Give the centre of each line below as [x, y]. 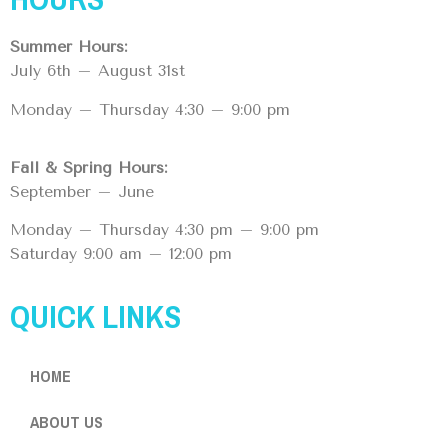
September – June [82, 191]
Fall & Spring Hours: [88, 167]
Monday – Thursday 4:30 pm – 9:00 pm [164, 230]
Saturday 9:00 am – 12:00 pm [121, 254]
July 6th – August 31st [97, 71]
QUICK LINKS [95, 316]
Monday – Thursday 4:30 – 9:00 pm [150, 109]
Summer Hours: [68, 47]
